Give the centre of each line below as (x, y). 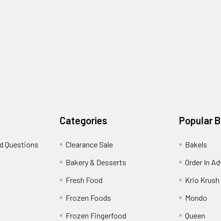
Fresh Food (84, 180)
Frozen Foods (89, 198)
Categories (84, 121)
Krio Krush (202, 180)
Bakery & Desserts (96, 162)
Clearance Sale (90, 145)
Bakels (196, 145)
